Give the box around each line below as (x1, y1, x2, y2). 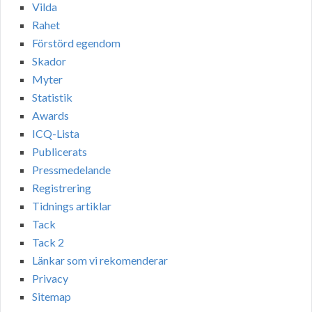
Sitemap (32, 290, 71, 304)
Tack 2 (32, 235, 64, 249)
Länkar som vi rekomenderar (32, 253, 168, 267)
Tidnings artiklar (32, 199, 111, 213)
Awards (32, 109, 69, 123)
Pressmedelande (32, 163, 111, 177)
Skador (32, 54, 66, 68)
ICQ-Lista (32, 127, 79, 141)
